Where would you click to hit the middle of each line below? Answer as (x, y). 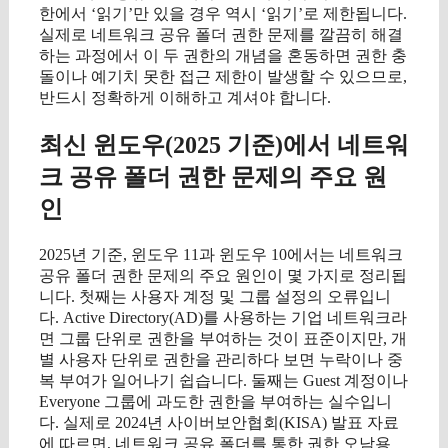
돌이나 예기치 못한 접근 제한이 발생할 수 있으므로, (223, 77)
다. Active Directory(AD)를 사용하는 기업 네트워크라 (223, 318)
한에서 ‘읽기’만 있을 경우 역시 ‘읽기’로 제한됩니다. (223, 14)
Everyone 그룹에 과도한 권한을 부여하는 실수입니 (215, 402)
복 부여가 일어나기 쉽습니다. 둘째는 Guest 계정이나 (223, 381)
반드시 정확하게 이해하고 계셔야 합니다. (185, 98)
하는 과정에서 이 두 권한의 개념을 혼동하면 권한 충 (223, 56)
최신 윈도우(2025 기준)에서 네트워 (224, 145)
